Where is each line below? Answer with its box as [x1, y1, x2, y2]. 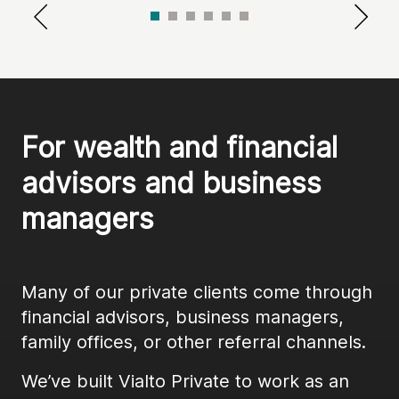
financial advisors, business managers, [21, 306, 344, 328]
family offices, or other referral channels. [21, 331, 366, 353]
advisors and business [21, 166, 322, 200]
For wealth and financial [21, 130, 338, 165]
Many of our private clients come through [21, 281, 372, 303]
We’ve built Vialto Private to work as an [21, 370, 349, 392]
